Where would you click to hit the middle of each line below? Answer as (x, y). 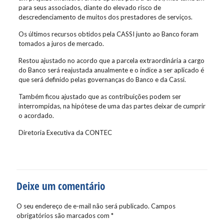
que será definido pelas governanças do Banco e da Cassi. (102, 79)
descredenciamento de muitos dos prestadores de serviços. (105, 17)
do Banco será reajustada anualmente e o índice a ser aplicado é (111, 70)
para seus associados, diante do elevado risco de (89, 7)
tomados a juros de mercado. (61, 43)
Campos (163, 206)
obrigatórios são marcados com (64, 215)
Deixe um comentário (61, 186)
